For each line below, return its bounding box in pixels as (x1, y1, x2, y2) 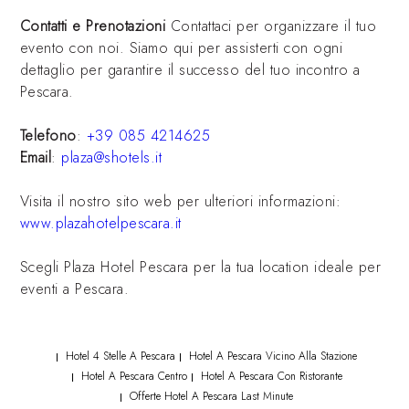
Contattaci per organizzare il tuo (165, 16, 377, 37)
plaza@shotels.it (61, 147, 163, 168)
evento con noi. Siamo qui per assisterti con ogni (19, 37, 343, 58)
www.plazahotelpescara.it (19, 213, 182, 234)
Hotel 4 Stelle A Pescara (62, 348, 175, 364)
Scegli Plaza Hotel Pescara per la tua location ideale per (19, 257, 382, 278)
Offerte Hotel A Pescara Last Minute (126, 388, 293, 404)
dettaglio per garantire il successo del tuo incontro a (19, 59, 361, 80)
